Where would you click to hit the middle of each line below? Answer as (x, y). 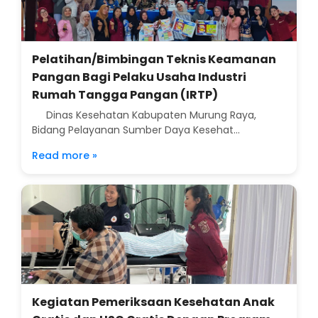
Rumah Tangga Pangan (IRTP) (125, 95)
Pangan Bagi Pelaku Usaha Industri (139, 77)
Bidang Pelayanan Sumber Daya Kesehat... (136, 130)
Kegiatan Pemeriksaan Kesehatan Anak (153, 302)
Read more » (65, 156)
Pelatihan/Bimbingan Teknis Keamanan (154, 60)
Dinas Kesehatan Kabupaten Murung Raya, (144, 115)
